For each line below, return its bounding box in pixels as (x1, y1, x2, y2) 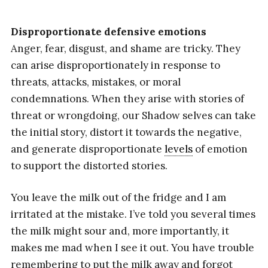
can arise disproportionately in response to (10, 58, 220, 72)
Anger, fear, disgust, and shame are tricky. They (10, 41, 240, 55)
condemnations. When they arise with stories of (10, 92, 244, 105)
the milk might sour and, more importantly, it (10, 224, 229, 238)
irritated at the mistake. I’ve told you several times (10, 208, 255, 221)
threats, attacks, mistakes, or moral (10, 75, 181, 89)
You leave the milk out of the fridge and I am (10, 191, 226, 205)
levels (164, 142, 193, 156)
